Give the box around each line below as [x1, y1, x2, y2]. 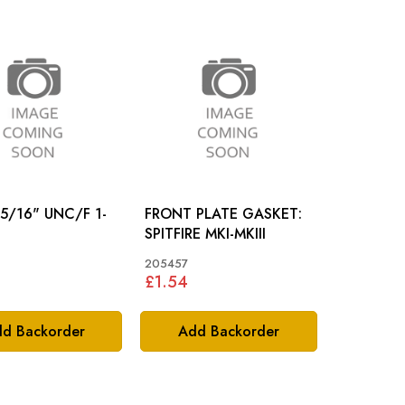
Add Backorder [178, 320, 280, 342]
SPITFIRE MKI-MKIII [145, 223, 267, 245]
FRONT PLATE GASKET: [145, 203, 303, 225]
